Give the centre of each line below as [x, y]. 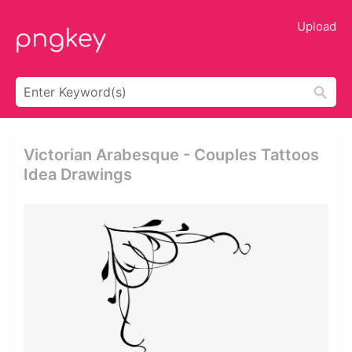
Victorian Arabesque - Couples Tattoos [171, 155]
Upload [317, 26]
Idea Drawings [78, 174]
